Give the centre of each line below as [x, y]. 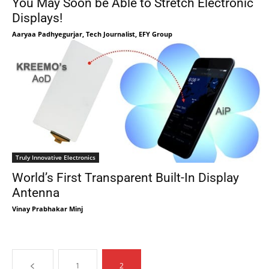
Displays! [37, 18]
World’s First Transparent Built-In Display [125, 178]
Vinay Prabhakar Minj [47, 209]
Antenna [36, 193]
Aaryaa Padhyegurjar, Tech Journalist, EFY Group [92, 34]
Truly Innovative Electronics [56, 157]
